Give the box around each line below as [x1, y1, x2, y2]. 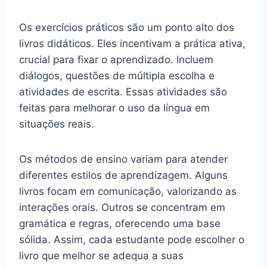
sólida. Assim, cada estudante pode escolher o [19, 233, 244, 246]
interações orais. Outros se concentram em [19, 201, 225, 213]
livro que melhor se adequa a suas [19, 249, 184, 262]
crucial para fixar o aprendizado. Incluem [19, 53, 213, 66]
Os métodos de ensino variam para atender [19, 153, 228, 165]
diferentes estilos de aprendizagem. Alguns [19, 169, 228, 181]
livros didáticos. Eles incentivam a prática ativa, [19, 37, 246, 49]
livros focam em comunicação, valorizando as [19, 185, 237, 197]
